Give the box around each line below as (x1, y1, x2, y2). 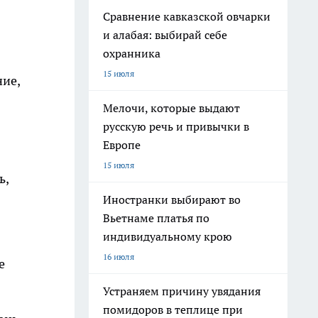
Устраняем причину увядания (103, 284, 261, 298)
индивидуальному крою (103, 229, 232, 243)
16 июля (103, 251, 134, 262)
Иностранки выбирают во (103, 192, 241, 207)
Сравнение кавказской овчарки (103, 9, 270, 23)
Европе (103, 138, 141, 152)
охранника (103, 46, 160, 60)
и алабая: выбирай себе (103, 28, 227, 42)
